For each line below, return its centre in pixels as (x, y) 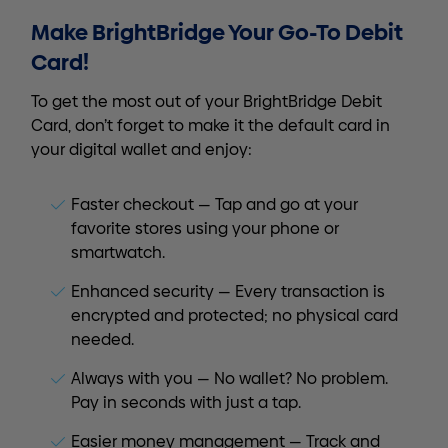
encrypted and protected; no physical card (234, 315)
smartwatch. (118, 252)
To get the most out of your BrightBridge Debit (206, 101)
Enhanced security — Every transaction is (228, 291)
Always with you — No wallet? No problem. (229, 378)
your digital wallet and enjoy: (141, 149)
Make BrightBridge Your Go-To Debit (217, 32)
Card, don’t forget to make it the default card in (210, 125)
